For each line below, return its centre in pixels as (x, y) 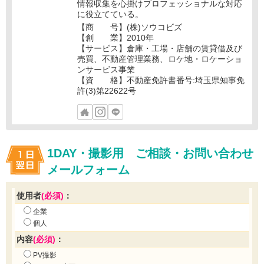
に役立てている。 (110, 14)
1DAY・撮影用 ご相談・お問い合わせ (150, 154)
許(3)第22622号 (106, 90)
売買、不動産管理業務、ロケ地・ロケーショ (159, 59)
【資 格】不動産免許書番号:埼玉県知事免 (161, 80)
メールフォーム (88, 170)
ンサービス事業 (106, 69)
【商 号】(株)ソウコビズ (129, 27)
